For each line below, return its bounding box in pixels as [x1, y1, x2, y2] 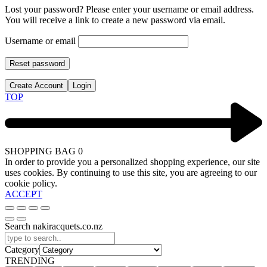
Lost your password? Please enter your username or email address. [5, 4, 254, 15]
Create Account [10, 81, 63, 91]
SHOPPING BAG [5, 146, 78, 157]
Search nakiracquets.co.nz [5, 221, 103, 232]
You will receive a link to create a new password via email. [5, 15, 225, 26]
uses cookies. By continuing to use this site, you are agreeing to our [5, 167, 257, 178]
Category [5, 244, 39, 255]
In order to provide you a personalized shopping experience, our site [5, 157, 260, 167]
